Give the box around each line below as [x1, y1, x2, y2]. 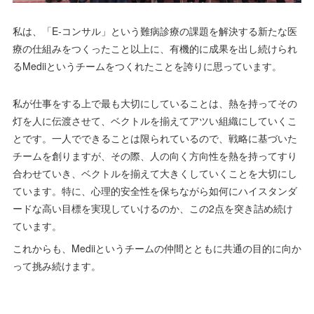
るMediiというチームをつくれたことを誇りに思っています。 [12, 59, 282, 74]
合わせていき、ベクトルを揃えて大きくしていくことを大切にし [12, 166, 297, 181]
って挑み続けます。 [12, 259, 101, 273]
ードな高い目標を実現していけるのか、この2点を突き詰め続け [12, 201, 293, 216]
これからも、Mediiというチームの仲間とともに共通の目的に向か [12, 241, 301, 256]
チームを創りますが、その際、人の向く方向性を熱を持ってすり [12, 149, 297, 163]
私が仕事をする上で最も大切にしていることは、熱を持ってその [12, 96, 297, 111]
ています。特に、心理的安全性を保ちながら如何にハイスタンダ [12, 184, 297, 198]
